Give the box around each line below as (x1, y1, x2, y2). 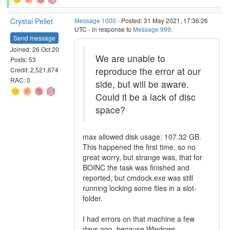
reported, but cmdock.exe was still (83, 172, 193, 183)
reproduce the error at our (95, 65, 201, 78)
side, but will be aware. (95, 78, 189, 90)
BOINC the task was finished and (83, 162, 189, 172)
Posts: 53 (10, 54, 36, 64)
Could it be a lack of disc (95, 90, 196, 103)
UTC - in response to (74, 25, 133, 33)
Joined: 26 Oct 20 (10, 44, 59, 53)
